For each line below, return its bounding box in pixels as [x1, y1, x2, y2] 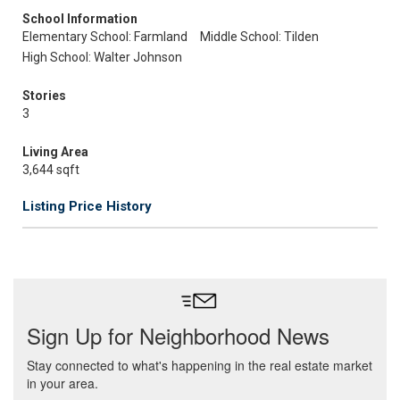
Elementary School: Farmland [22, 29, 187, 44]
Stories [22, 88, 66, 103]
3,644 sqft [22, 162, 79, 177]
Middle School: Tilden [200, 29, 319, 44]
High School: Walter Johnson [22, 50, 182, 64]
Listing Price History [22, 198, 152, 214]
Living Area [22, 145, 88, 159]
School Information [22, 12, 137, 26]
